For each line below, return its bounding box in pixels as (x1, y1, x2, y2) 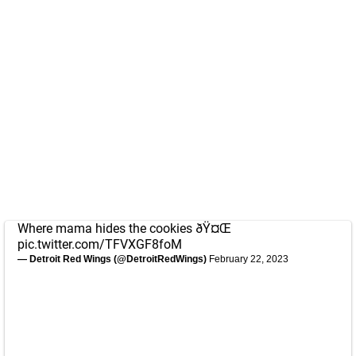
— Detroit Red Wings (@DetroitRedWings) (17, 253, 209, 265)
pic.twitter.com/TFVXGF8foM (17, 237, 182, 252)
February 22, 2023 (209, 253, 288, 265)
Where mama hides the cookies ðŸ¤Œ (17, 221, 231, 236)
